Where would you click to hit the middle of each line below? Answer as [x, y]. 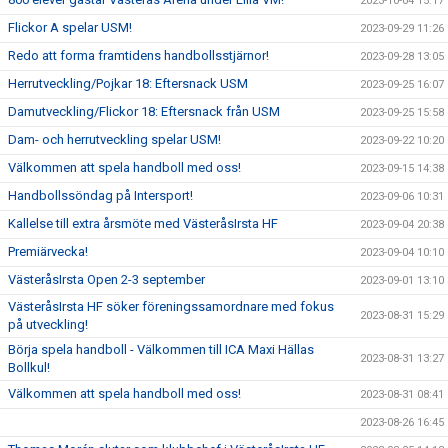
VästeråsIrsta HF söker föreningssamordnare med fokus [171, 306]
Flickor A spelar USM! [70, 27]
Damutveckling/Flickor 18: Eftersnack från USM [144, 111]
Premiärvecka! [48, 251]
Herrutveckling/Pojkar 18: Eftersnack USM [128, 83]
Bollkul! [29, 367]
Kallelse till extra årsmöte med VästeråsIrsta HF [143, 223]
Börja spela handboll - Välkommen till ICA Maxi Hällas [161, 349]
